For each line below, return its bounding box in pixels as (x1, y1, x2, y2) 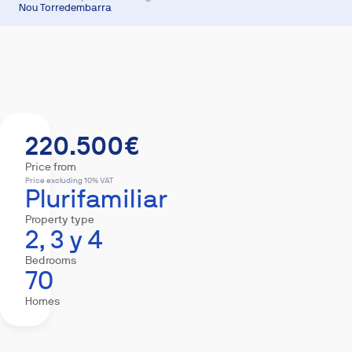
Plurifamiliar (25, 185, 167, 214)
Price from (25, 160, 76, 174)
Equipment (176, 64, 240, 79)
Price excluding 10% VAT (25, 176, 113, 185)
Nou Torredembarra (19, 2, 112, 14)
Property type (25, 213, 94, 226)
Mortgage (271, 64, 328, 79)
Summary (16, 64, 72, 79)
